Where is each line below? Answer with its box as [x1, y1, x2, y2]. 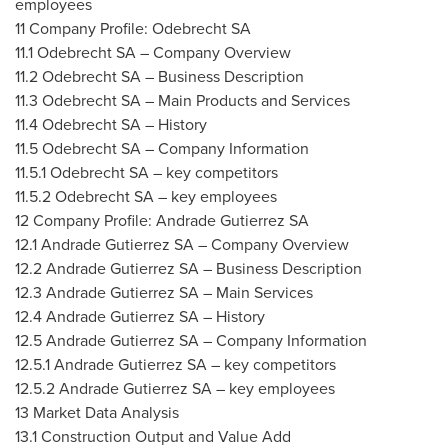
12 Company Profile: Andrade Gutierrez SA [15, 209, 309, 231]
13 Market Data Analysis [15, 401, 179, 423]
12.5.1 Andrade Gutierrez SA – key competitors [15, 353, 336, 375]
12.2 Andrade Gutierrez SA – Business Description [15, 257, 362, 279]
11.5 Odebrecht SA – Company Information [15, 137, 309, 159]
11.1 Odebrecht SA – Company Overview [15, 41, 291, 63]
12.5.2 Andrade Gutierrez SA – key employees [15, 377, 335, 399]
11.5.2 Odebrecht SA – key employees [15, 185, 277, 207]
